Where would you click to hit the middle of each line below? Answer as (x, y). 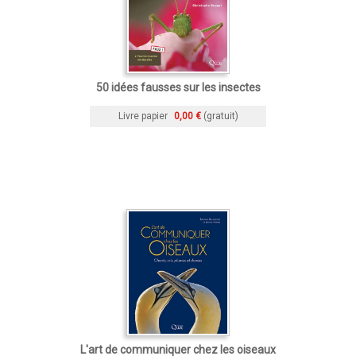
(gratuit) (221, 116)
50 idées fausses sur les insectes (178, 87)
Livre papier (143, 116)
